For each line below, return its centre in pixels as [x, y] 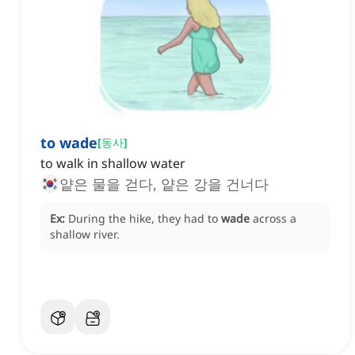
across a [275, 219]
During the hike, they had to [145, 219]
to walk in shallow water [113, 164]
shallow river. [85, 235]
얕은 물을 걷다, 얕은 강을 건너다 [164, 184]
